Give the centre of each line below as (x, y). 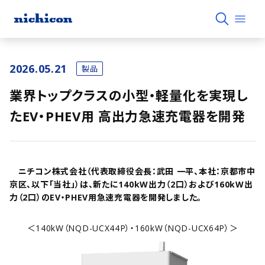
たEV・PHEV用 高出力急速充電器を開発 (127, 116)
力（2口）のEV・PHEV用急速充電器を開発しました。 (106, 197)
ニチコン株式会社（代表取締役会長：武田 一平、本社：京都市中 (137, 171)
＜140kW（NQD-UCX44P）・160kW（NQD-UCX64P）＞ (132, 228)
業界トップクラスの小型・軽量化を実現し (129, 95)
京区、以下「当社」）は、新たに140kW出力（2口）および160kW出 (131, 184)
